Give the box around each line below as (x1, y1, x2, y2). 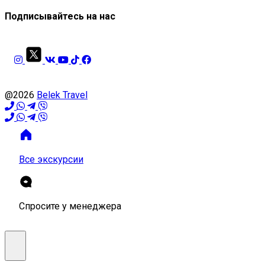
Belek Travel (37, 89, 88, 101)
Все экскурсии (19, 154, 83, 166)
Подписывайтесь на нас (5, 11, 115, 22)
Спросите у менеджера (19, 201, 121, 212)
